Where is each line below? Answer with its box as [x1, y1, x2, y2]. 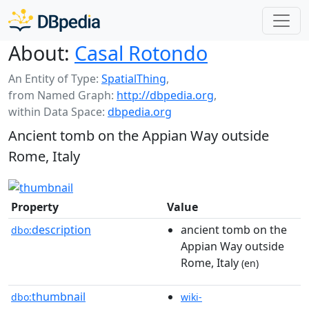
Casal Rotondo [74, 39, 208, 66]
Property [11, 199, 59, 215]
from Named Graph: [8, 88, 117, 103]
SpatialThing [101, 71, 166, 86]
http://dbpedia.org [117, 88, 214, 103]
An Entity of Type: [8, 71, 101, 86]
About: [8, 39, 70, 66]
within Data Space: [8, 104, 108, 119]
